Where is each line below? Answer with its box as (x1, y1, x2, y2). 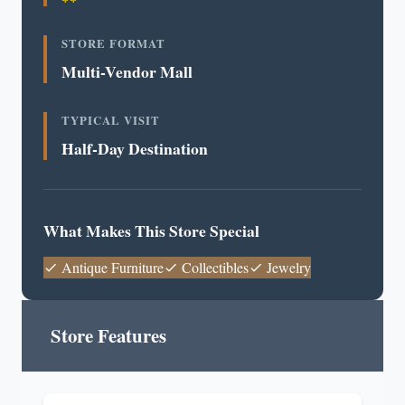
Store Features (51, 322, 166, 349)
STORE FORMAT (61, 35, 165, 52)
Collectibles (178, 258, 249, 277)
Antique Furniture (58, 258, 164, 277)
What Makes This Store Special (43, 219, 259, 242)
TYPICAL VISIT (61, 112, 160, 128)
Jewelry (263, 258, 311, 277)
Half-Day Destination (61, 137, 208, 160)
